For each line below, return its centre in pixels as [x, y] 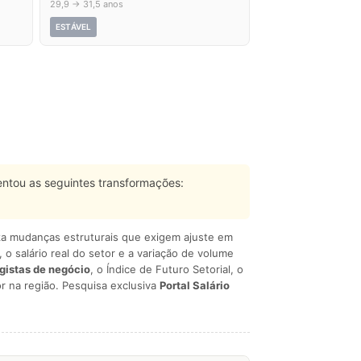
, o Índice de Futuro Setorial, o [167, 269]
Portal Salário [195, 285]
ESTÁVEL [74, 27]
